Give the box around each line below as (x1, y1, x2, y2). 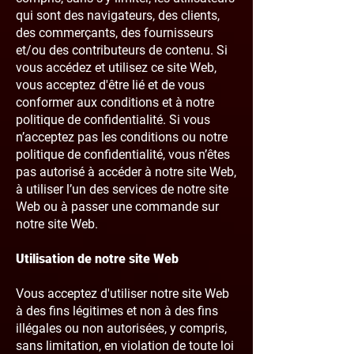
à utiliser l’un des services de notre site (16, 182, 228, 197)
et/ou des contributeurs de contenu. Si (16, 43, 228, 58)
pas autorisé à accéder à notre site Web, (16, 164, 236, 179)
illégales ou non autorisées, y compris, (16, 321, 227, 336)
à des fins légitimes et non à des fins (16, 303, 218, 318)
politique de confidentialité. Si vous (16, 112, 210, 127)
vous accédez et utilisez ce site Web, (16, 60, 217, 75)
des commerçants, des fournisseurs (16, 25, 213, 40)
